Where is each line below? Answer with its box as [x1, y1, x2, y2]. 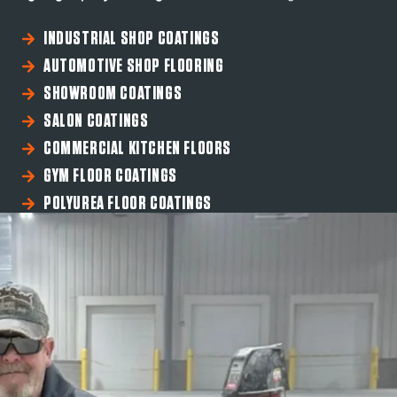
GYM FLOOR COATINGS [43, 167, 177, 186]
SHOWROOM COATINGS [43, 84, 183, 104]
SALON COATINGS [43, 112, 149, 131]
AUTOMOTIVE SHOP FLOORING [43, 57, 224, 76]
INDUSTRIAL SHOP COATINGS [43, 29, 220, 49]
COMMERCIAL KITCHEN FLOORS [43, 139, 231, 159]
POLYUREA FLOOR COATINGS [43, 194, 212, 214]
